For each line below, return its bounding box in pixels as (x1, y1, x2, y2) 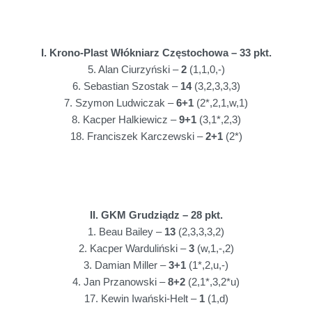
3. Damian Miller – (84, 260, 169, 272)
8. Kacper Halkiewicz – (71, 114, 179, 125)
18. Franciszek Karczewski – (70, 130, 205, 142)
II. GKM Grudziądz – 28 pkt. (89, 210, 223, 221)
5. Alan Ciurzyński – (87, 63, 181, 75)
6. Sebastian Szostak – (72, 80, 180, 92)
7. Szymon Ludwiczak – (64, 97, 176, 109)
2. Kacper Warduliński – (78, 243, 189, 255)
